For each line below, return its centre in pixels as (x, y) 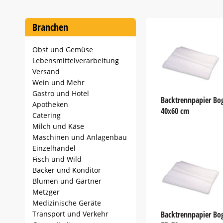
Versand (46, 71)
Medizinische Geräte (67, 203)
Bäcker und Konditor (67, 170)
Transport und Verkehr (70, 214)
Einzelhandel (54, 148)
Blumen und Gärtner (67, 181)
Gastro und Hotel (61, 93)
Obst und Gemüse (63, 50)
